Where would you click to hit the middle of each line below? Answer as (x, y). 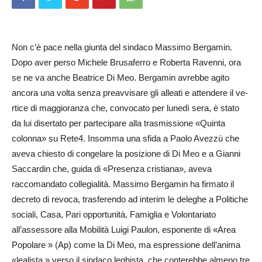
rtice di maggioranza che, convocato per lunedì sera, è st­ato (125, 108)
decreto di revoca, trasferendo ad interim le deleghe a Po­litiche (130, 199)
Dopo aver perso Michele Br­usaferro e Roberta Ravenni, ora (126, 62)
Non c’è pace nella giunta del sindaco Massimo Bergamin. (122, 47)
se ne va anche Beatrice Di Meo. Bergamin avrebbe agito (120, 77)
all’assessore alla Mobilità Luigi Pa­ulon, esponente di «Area (124, 230)
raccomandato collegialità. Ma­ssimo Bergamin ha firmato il (123, 184)
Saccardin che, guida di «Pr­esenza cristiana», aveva (112, 169)
